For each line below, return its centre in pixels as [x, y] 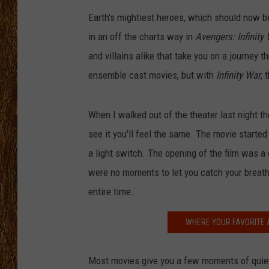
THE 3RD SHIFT [197, 24]
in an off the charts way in [142, 37]
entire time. [111, 192]
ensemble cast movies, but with [152, 75]
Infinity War [238, 75]
